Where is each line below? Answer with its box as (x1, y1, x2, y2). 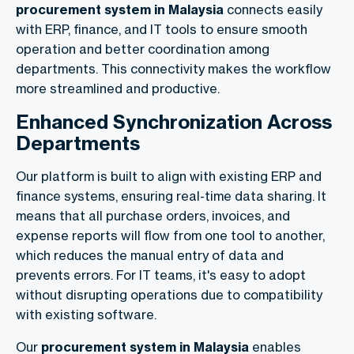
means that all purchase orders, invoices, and (16, 208, 290, 224)
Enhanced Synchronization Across (16, 110, 332, 134)
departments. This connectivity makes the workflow (16, 61, 331, 77)
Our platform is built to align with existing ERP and (16, 168, 322, 185)
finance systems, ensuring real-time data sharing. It (16, 188, 326, 205)
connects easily (224, 2, 322, 18)
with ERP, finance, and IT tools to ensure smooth (16, 21, 307, 38)
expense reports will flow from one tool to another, (16, 228, 325, 244)
